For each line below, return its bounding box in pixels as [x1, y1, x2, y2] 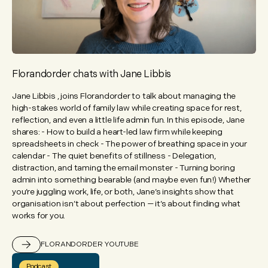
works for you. [12, 211, 66, 221]
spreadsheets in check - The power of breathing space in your [12, 139, 247, 150]
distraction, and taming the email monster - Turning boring [12, 163, 235, 173]
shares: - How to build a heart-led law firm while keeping [12, 127, 223, 138]
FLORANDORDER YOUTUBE [41, 240, 139, 249]
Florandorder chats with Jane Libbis [12, 69, 171, 81]
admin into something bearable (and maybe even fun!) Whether [12, 175, 251, 185]
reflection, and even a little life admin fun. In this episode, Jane [12, 115, 245, 126]
